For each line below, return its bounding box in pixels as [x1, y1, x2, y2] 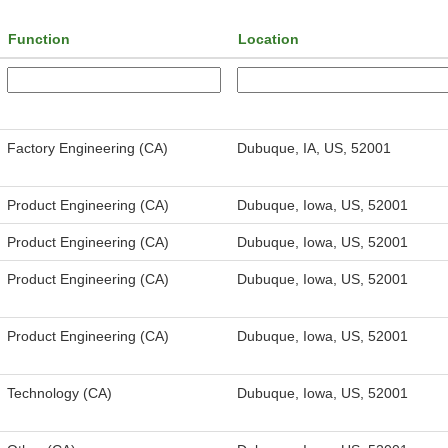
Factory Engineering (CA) [7, 140, 168, 156]
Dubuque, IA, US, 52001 [237, 140, 391, 156]
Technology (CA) [7, 385, 112, 401]
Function [8, 31, 70, 47]
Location [238, 31, 299, 47]
